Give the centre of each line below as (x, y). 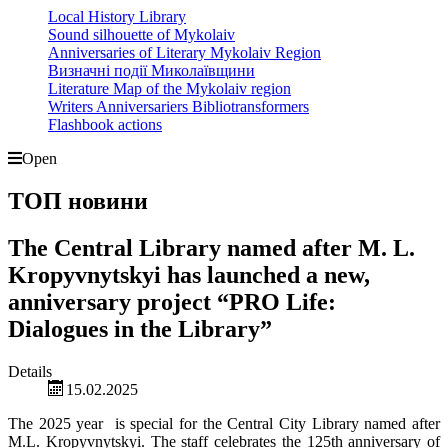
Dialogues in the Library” (140, 329)
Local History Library (117, 17)
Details (30, 372)
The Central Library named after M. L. (211, 248)
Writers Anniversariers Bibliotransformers (178, 107)
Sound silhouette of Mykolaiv (141, 35)
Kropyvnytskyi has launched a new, (189, 275)
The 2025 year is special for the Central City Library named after (224, 424)
